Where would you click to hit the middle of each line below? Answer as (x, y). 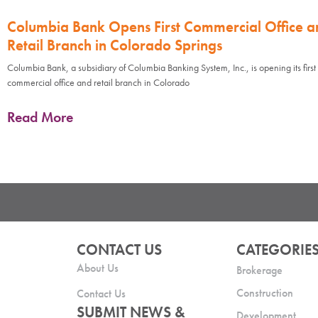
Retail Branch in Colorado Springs (115, 45)
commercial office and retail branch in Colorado (98, 82)
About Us (97, 268)
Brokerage (260, 270)
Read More (40, 117)
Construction (265, 292)
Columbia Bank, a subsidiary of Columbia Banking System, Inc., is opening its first (161, 67)
